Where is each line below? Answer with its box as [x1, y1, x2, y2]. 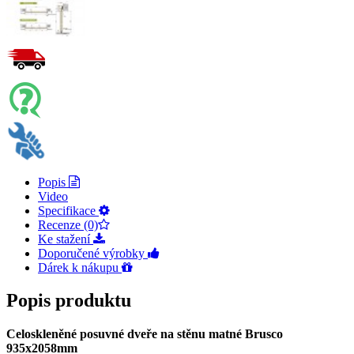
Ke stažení [38, 232, 93, 246]
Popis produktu [6, 290, 131, 311]
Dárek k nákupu [38, 260, 122, 274]
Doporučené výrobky [38, 246, 148, 260]
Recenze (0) [38, 217, 98, 232]
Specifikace [38, 203, 99, 217]
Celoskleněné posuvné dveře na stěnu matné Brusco [6, 327, 283, 341]
